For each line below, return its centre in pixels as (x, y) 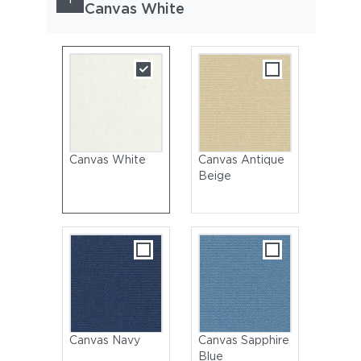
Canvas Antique (241, 160)
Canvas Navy (105, 340)
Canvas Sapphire (243, 340)
